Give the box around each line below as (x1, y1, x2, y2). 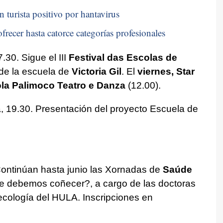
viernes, (137, 66, 174, 77)
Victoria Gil (71, 66, 121, 77)
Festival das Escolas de (68, 52, 177, 63)
